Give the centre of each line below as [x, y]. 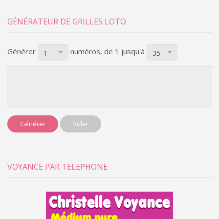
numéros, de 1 [95, 51]
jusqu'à [134, 51]
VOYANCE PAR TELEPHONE [57, 167]
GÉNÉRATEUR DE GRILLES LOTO [67, 22]
